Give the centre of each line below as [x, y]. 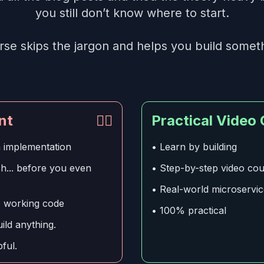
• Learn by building [194, 147]
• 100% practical [189, 210]
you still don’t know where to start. [132, 13]
